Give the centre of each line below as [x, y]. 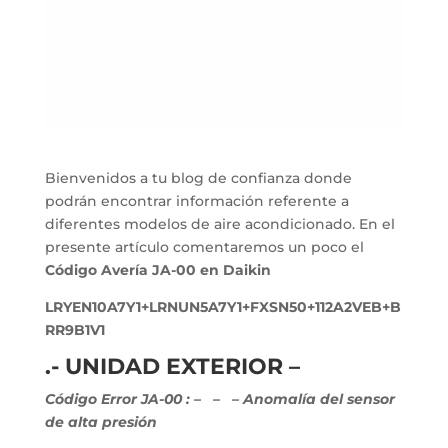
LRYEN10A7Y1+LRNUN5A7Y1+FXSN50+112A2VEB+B [222, 306]
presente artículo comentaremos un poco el [204, 246]
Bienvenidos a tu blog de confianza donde [198, 177]
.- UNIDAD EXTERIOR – [172, 366]
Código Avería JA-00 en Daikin [157, 269]
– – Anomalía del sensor [299, 398]
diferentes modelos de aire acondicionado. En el [219, 223]
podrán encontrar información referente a [196, 200]
